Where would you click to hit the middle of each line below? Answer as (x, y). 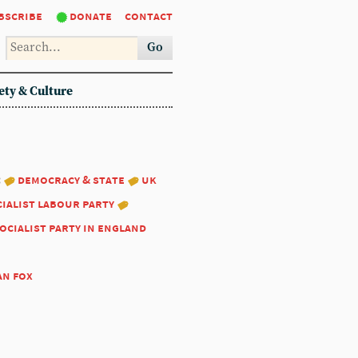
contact (149, 16)
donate (91, 16)
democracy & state (71, 179)
